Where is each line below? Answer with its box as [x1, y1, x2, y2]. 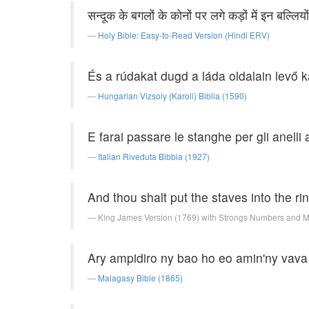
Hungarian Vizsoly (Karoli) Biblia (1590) [98, 90, 247, 101]
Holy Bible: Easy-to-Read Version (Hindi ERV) [98, 29, 270, 41]
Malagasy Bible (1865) [98, 272, 183, 283]
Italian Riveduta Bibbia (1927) [98, 150, 210, 162]
